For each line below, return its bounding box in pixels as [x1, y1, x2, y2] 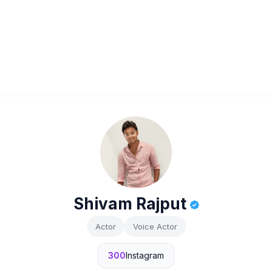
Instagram [126, 250, 164, 260]
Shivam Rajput [73, 194, 190, 213]
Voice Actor [132, 222, 177, 231]
